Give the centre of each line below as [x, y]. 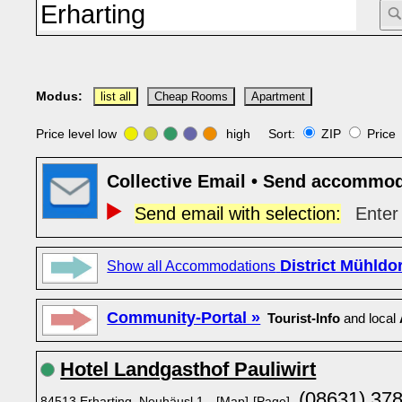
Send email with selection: [237, 214]
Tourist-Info [304, 319]
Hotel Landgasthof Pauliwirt [188, 369]
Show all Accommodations [192, 266]
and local [370, 319]
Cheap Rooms [192, 97]
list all [116, 97]
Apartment [279, 97]
